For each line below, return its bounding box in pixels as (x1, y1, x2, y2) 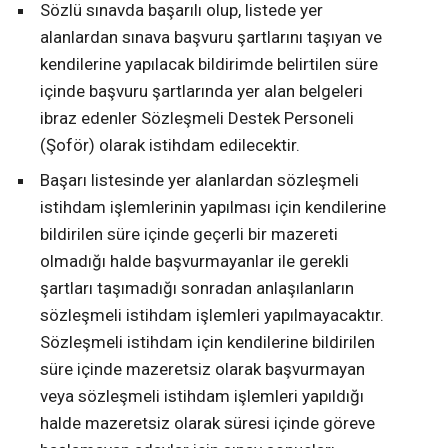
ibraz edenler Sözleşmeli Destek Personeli (40, 108, 354, 129)
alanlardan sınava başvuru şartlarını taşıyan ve (40, 27, 382, 48)
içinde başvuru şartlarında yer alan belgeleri (40, 81, 363, 102)
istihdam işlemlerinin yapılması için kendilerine (40, 197, 386, 218)
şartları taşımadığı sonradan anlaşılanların (40, 278, 354, 299)
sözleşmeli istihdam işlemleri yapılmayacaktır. (40, 305, 384, 326)
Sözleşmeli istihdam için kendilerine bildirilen (40, 332, 375, 353)
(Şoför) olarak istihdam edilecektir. (40, 135, 300, 156)
